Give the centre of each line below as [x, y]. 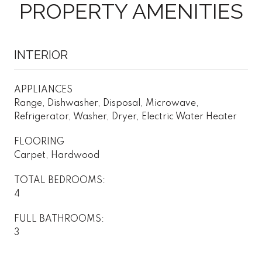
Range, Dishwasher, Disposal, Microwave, [106, 103]
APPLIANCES [43, 90]
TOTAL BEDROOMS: [60, 180]
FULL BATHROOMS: [59, 219]
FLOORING [39, 142]
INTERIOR [41, 55]
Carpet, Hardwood [57, 155]
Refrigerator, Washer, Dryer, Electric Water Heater [125, 117]
